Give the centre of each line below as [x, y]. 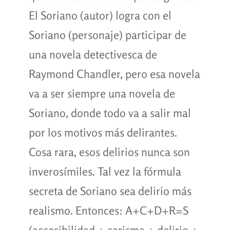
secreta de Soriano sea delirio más [110, 191]
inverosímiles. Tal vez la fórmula [105, 171]
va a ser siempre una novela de [102, 93]
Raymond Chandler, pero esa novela [114, 74]
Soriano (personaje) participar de [107, 35]
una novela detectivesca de [93, 54]
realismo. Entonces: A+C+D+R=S [108, 210]
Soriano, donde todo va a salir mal [110, 113]
